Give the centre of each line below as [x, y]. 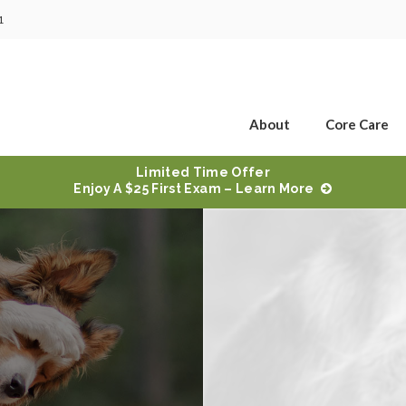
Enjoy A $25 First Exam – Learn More [194, 188]
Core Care [357, 124]
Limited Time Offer [203, 172]
